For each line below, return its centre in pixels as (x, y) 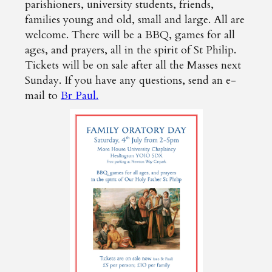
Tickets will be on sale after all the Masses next (133, 65)
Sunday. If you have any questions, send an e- (131, 80)
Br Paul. (80, 96)
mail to (43, 96)
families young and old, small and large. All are (135, 20)
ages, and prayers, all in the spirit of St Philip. (131, 50)
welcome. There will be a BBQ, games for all (130, 35)
